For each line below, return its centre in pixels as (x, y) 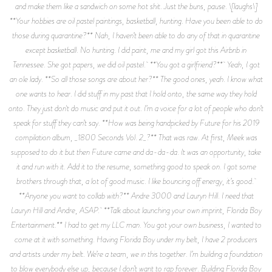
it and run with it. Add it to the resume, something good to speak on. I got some (136, 166)
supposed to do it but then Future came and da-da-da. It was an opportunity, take (136, 151)
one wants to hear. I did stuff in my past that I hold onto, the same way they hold (136, 93)
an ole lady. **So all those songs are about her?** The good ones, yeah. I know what (136, 79)
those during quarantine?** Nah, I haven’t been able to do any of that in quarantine (136, 35)
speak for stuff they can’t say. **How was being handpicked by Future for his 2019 (136, 122)
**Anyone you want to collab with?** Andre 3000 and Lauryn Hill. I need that (136, 195)
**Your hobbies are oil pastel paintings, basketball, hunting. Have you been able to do (136, 20)
